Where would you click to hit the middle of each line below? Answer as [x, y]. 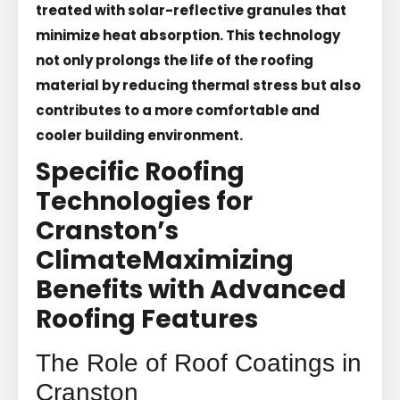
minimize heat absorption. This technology [188, 35]
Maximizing [218, 260]
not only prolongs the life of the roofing [175, 60]
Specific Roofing [140, 171]
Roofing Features [147, 319]
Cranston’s [107, 230]
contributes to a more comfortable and [178, 110]
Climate [89, 260]
